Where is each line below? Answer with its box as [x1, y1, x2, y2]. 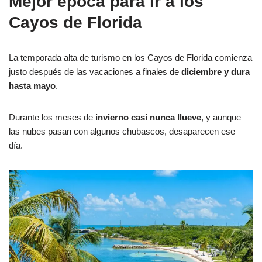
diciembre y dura [181, 67, 250, 77]
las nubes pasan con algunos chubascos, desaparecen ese [9, 126, 235, 137]
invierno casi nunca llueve [93, 112, 201, 123]
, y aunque [201, 112, 241, 123]
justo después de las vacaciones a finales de [9, 67, 181, 77]
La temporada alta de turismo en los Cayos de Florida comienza [9, 53, 252, 63]
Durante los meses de [9, 112, 93, 123]
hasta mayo [9, 81, 56, 91]
